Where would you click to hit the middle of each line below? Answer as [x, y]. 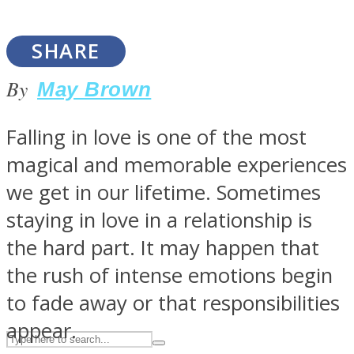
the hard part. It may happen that [163, 247]
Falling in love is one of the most [156, 137]
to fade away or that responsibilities [173, 303]
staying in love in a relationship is [159, 220]
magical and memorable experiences [177, 164]
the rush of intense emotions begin [169, 275]
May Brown [94, 90]
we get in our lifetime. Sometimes [164, 192]
